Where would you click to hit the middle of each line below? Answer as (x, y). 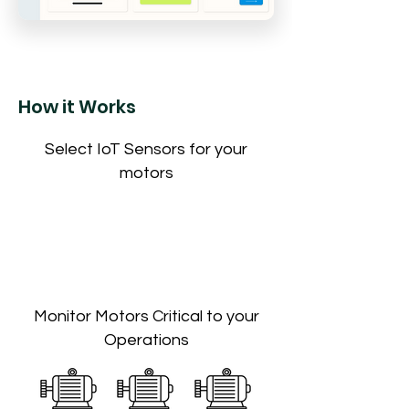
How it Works (77, 107)
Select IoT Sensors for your (146, 149)
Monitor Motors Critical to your (146, 316)
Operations (146, 340)
